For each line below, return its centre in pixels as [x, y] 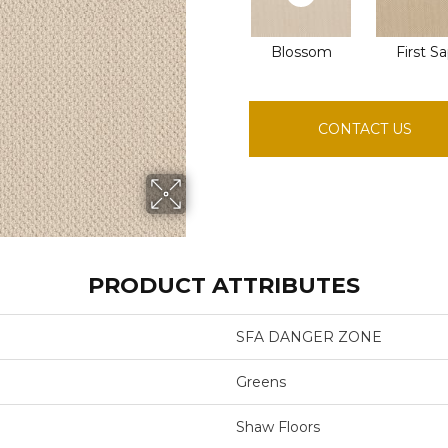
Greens [260, 382]
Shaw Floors [277, 427]
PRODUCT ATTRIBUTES [223, 285]
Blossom [301, 52]
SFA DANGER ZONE [308, 337]
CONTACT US [365, 129]
